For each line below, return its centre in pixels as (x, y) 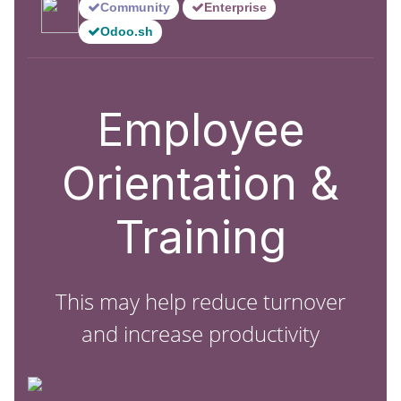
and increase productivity (200, 333)
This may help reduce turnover (200, 301)
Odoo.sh (127, 31)
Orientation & (200, 183)
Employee (200, 130)
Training (200, 237)
